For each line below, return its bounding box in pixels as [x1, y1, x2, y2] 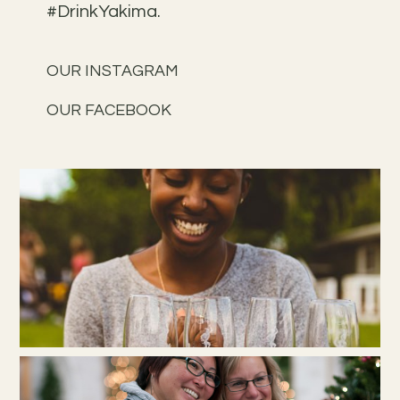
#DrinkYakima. [46, 3, 162, 21]
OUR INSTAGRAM [46, 62, 179, 79]
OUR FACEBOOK [46, 102, 172, 119]
